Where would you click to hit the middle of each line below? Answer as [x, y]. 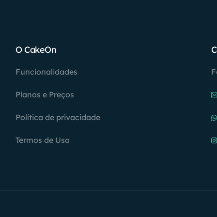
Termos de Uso [43, 140]
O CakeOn [36, 50]
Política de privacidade [58, 117]
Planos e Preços [45, 94]
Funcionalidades [47, 72]
